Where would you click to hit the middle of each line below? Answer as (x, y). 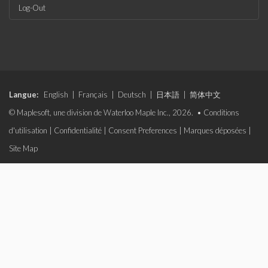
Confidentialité (78, 130)
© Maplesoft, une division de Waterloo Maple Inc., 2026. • (106, 112)
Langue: (24, 95)
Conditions (221, 112)
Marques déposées (215, 130)
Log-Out (32, 8)
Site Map (23, 148)
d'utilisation (28, 130)
